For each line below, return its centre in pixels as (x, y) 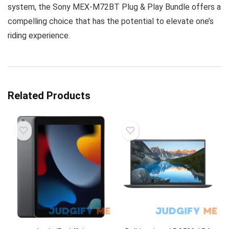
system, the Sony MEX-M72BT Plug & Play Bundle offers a (114, 7)
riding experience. (39, 36)
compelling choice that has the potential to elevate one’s (111, 21)
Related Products (49, 96)
